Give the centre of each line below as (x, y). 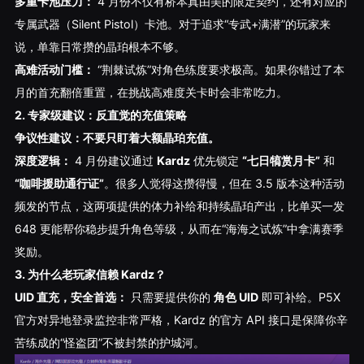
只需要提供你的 (170, 297)
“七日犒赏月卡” (281, 161)
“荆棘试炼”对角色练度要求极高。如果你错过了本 (219, 70)
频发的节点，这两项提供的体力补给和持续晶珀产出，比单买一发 (179, 206)
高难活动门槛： (54, 70)
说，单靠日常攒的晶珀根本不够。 (100, 47)
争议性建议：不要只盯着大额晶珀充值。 (117, 138)
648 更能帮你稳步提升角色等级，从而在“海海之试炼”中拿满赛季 (179, 229)
